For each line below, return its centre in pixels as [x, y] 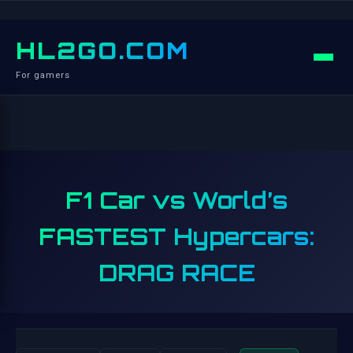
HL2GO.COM [102, 50]
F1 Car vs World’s [176, 200]
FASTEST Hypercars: [176, 236]
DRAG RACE [176, 273]
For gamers [43, 75]
